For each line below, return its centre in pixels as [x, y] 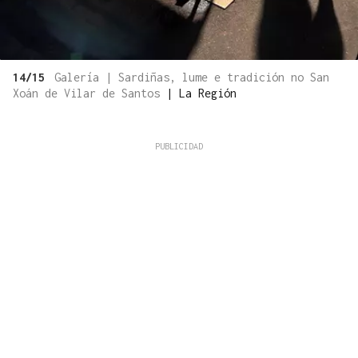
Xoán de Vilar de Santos [89, 93]
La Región [208, 93]
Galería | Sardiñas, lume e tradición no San [192, 78]
